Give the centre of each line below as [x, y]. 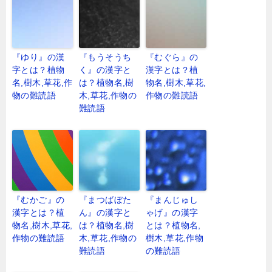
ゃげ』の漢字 [172, 213]
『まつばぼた [105, 200]
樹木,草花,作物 [175, 238]
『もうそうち [105, 57]
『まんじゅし [172, 200]
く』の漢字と [105, 70]
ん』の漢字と [105, 213]
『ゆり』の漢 [39, 57]
